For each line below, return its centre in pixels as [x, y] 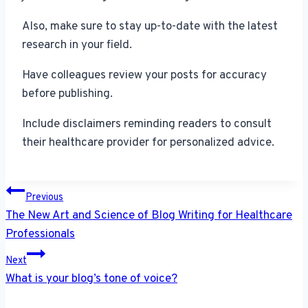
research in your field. [77, 46]
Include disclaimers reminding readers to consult [147, 125]
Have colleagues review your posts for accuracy [144, 76]
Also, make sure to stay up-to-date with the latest [150, 27]
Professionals [40, 235]
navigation [55, 217]
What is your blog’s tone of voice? [91, 279]
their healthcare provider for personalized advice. [148, 143]
